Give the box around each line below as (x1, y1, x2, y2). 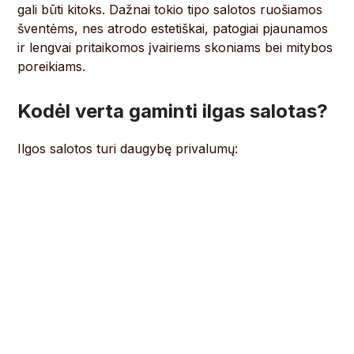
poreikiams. (17, 58, 86, 75)
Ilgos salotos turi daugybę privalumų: (17, 141, 239, 157)
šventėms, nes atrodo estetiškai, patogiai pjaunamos (17, 21, 329, 37)
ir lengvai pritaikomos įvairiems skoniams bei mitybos (17, 40, 333, 56)
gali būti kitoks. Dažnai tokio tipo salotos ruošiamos (17, 2, 323, 18)
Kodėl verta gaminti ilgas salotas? (17, 100, 329, 123)
